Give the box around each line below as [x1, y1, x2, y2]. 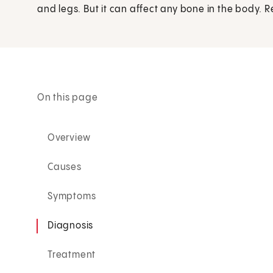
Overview [48, 132, 91, 143]
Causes [48, 161, 82, 172]
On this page [37, 92, 98, 103]
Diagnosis [48, 220, 94, 231]
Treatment [48, 249, 96, 260]
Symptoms [48, 191, 96, 202]
